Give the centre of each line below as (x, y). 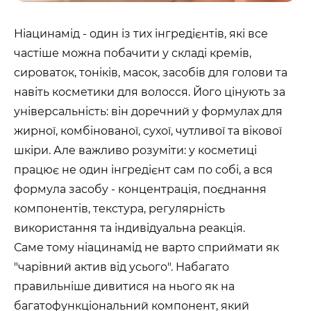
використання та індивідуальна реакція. (129, 228)
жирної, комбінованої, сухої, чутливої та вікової (148, 131)
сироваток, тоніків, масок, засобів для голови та (151, 73)
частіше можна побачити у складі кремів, (133, 53)
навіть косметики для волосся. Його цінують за (150, 92)
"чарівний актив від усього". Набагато (121, 267)
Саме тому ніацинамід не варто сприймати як (146, 247)
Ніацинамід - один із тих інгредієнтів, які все (141, 34)
